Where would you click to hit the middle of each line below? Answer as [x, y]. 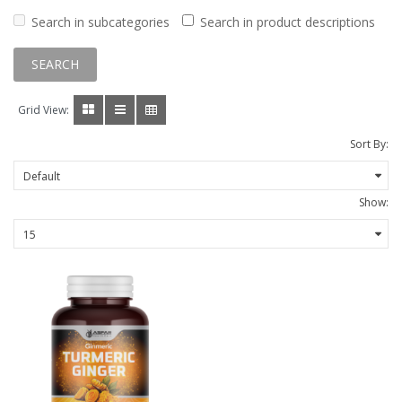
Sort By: [369, 144]
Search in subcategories [100, 22]
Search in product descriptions [288, 22]
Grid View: [44, 110]
